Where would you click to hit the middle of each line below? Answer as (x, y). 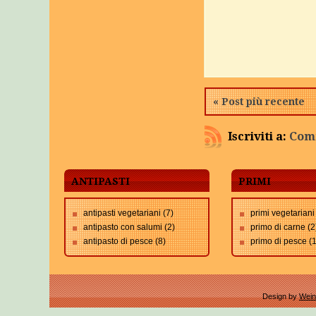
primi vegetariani (282, 213)
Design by (281, 296)
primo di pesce (279, 241)
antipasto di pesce (118, 241)
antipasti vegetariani (122, 213)
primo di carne (278, 227)
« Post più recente (259, 102)
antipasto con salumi (123, 227)
